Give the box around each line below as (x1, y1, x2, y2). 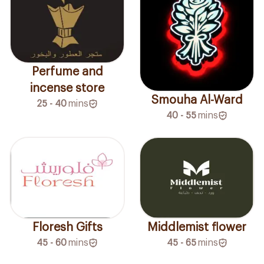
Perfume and (31, 65, 103, 78)
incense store (30, 82, 104, 94)
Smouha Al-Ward (151, 94, 243, 106)
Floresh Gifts (32, 221, 103, 233)
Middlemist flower (147, 221, 246, 233)
